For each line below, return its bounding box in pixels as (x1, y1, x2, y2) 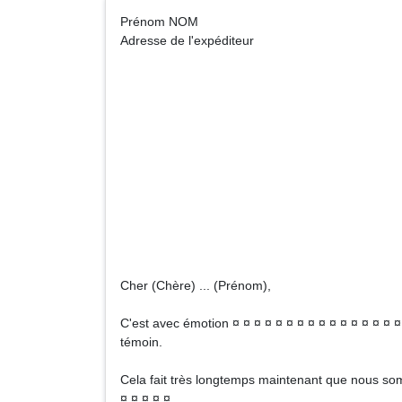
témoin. (120, 335, 162, 349)
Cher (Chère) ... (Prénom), (120, 278, 271, 293)
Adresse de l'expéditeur (120, 33, 254, 48)
